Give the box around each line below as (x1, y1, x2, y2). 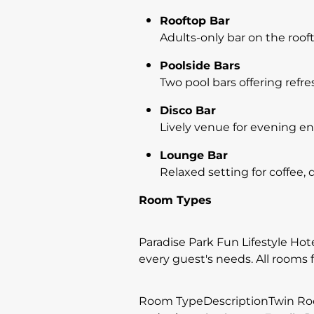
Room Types (139, 191, 212, 210)
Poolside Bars (160, 56, 240, 75)
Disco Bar (160, 101, 216, 120)
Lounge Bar (160, 146, 228, 165)
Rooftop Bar (160, 11, 230, 30)
